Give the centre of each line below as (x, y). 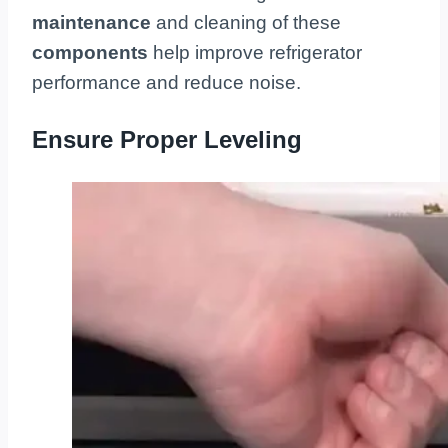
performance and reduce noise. (166, 82)
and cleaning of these (248, 22)
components (90, 52)
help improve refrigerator (255, 52)
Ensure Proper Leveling (167, 139)
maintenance (94, 22)
